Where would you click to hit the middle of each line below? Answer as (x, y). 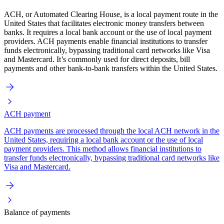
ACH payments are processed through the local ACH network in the (112, 131)
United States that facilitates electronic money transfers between (104, 23)
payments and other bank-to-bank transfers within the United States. (111, 68)
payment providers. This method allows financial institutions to (103, 149)
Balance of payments (37, 212)
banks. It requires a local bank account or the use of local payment (108, 32)
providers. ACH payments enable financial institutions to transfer (106, 41)
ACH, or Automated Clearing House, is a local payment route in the (111, 14)
